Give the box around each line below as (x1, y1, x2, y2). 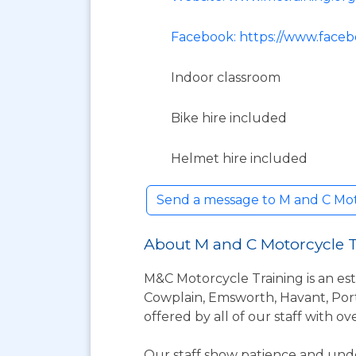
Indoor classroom (171, 70, 281, 85)
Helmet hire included (171, 151, 308, 166)
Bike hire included (171, 110, 287, 126)
